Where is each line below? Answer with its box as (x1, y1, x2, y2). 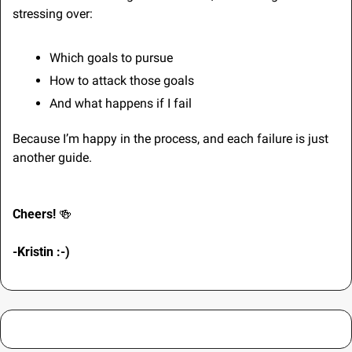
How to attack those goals (49, 72, 194, 88)
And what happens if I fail (49, 95, 192, 111)
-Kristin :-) (13, 244, 73, 259)
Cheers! (13, 206, 59, 222)
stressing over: (13, 5, 93, 21)
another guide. (13, 149, 92, 165)
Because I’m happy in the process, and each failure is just (13, 130, 328, 146)
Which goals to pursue (49, 49, 173, 65)
